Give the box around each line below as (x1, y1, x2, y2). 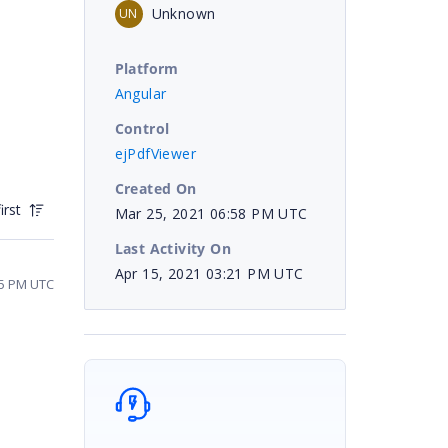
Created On (114, 178, 197, 198)
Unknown (151, 3, 216, 23)
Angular (114, 83, 167, 103)
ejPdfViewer (114, 143, 196, 163)
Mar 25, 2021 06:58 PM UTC (114, 203, 308, 223)
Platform (114, 58, 179, 78)
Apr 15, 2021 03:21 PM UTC (114, 263, 304, 283)
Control (114, 118, 170, 138)
